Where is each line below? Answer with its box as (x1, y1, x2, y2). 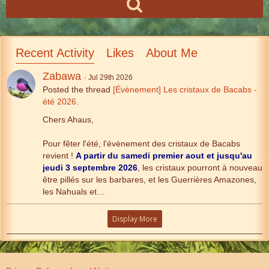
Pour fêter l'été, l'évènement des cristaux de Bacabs (43, 139, 240, 149)
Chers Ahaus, (43, 115, 94, 125)
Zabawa (43, 70, 81, 83)
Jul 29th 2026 (88, 73, 133, 82)
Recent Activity (16, 46, 94, 60)
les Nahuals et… (43, 187, 105, 197)
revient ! (43, 151, 76, 161)
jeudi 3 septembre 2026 (43, 163, 138, 173)
